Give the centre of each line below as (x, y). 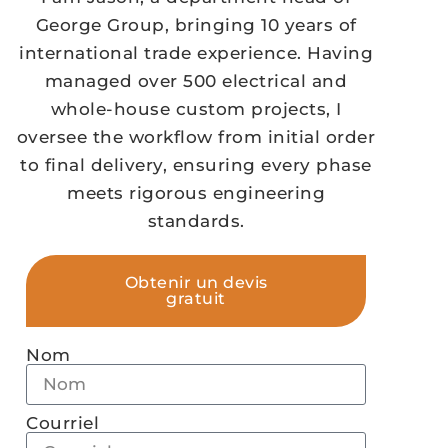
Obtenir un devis (196, 283)
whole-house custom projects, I (196, 109)
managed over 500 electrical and (196, 81)
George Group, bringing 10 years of (196, 25)
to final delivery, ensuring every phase (196, 165)
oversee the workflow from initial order (196, 137)
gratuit (196, 299)
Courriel (62, 423)
